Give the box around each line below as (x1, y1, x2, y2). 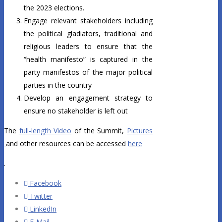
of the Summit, (74, 126, 127, 136)
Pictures (127, 126, 153, 136)
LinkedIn (28, 204, 56, 214)
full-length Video (19, 126, 72, 136)
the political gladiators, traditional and (24, 29, 153, 39)
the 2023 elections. (24, 3, 84, 13)
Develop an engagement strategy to (24, 93, 153, 103)
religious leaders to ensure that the (24, 42, 153, 52)
